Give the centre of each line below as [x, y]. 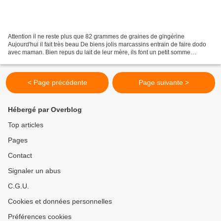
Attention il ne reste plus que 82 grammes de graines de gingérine [96, 36]
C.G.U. [18, 186]
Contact [20, 155]
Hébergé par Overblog [45, 110]
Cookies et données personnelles [60, 201]
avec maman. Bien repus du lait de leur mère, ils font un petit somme [99, 52]
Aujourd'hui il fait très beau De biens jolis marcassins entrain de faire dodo [107, 44]
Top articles [26, 125]
